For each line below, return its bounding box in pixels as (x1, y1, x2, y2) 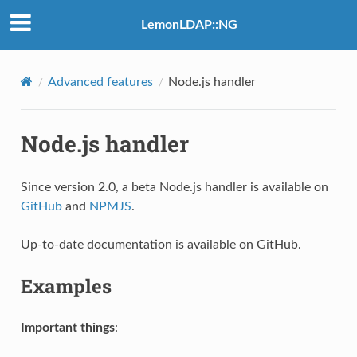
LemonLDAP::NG (140, 18, 237, 32)
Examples (20, 273, 112, 299)
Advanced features (47, 75, 153, 88)
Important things (20, 320, 115, 334)
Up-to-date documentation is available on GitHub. (20, 237, 301, 251)
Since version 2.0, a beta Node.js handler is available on (20, 180, 328, 194)
